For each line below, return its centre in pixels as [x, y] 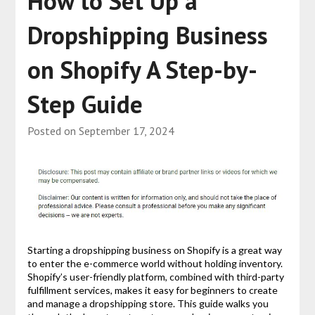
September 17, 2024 [126, 130]
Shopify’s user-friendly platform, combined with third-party [155, 276]
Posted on [53, 130]
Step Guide [85, 104]
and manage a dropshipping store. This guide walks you [148, 303]
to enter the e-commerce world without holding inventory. [155, 263]
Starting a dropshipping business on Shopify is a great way [154, 250]
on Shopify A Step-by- [142, 69]
